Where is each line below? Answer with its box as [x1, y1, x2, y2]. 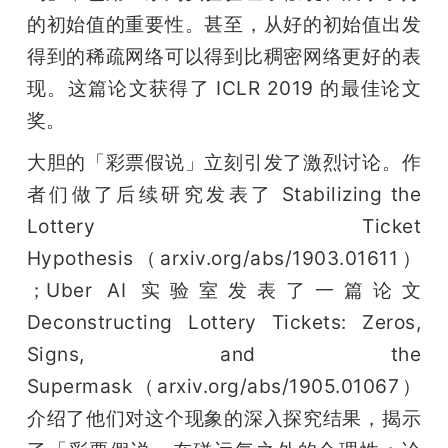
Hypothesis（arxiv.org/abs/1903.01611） [26, 246, 422, 271]
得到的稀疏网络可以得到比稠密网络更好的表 [26, 44, 422, 69]
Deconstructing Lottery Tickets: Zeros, [26, 310, 422, 335]
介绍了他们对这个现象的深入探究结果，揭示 [26, 406, 422, 431]
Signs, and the [26, 342, 422, 367]
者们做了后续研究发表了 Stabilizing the [26, 182, 422, 207]
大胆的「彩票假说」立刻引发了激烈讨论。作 [26, 150, 422, 175]
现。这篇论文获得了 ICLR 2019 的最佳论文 [26, 76, 422, 101]
